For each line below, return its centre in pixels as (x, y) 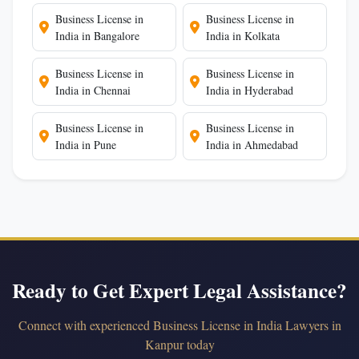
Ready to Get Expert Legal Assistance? (179, 290)
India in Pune (86, 145)
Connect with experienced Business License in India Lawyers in (179, 325)
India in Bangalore (97, 36)
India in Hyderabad (250, 90)
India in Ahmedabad (252, 145)
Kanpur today (179, 344)
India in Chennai (93, 90)
